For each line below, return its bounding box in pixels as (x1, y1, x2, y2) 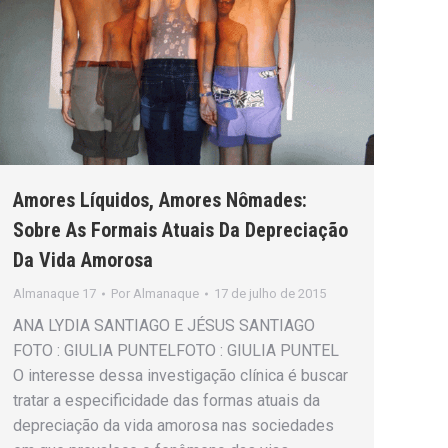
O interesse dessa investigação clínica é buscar (13, 365, 348, 385)
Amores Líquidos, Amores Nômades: (13, 187, 307, 212)
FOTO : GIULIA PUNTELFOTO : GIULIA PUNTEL (13, 340, 339, 360)
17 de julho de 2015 (214, 285, 326, 301)
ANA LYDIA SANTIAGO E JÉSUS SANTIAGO (13, 315, 323, 335)
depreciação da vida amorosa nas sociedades (13, 415, 334, 435)
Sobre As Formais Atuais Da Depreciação (13, 217, 348, 242)
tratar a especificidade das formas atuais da (13, 390, 320, 410)
